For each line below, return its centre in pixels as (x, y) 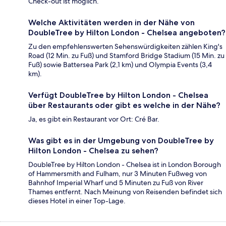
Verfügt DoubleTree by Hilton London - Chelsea (118, 95)
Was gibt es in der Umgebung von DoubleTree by (121, 141)
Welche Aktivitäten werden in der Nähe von (111, 23)
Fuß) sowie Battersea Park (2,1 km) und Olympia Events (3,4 (120, 65)
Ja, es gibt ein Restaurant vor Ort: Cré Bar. (94, 119)
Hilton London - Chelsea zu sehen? (93, 151)
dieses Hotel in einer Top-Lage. (77, 201)
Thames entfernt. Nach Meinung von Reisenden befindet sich (125, 192)
